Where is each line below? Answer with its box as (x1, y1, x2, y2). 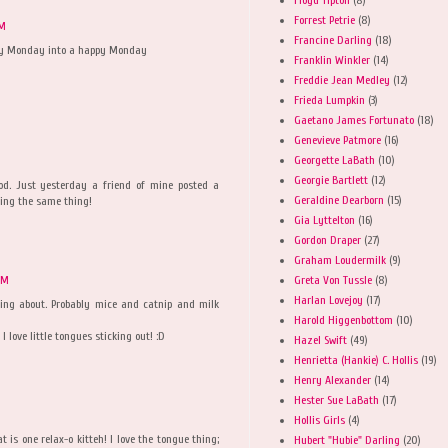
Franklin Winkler (294, 52, 370, 67)
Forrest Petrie (294, 12, 355, 27)
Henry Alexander (294, 372, 371, 387)
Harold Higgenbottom (294, 312, 393, 327)
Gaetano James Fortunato (294, 112, 414, 127)
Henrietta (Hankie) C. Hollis (294, 352, 418, 367)
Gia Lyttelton (294, 212, 355, 227)
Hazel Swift (294, 332, 347, 347)
